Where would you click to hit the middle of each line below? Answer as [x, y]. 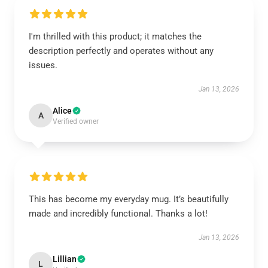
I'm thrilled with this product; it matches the [115, 37]
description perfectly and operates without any [121, 51]
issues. [43, 66]
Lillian [65, 259]
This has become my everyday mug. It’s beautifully [129, 200]
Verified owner [76, 122]
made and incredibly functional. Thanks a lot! [118, 214]
